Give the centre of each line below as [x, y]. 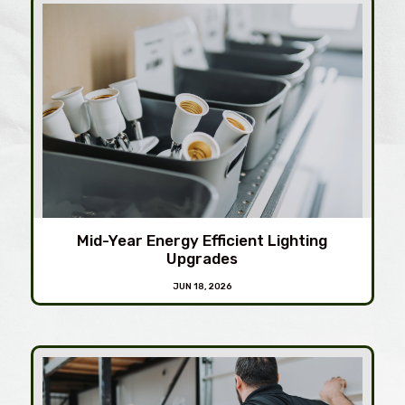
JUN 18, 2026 [202, 286]
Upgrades [202, 258]
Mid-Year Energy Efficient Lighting [202, 240]
